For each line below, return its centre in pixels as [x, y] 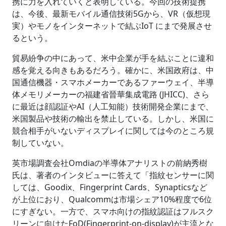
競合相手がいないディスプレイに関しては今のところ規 [113, 131]
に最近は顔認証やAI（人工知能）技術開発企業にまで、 [113, 107]
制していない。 [40, 143]
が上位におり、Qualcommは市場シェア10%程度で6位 [112, 200]
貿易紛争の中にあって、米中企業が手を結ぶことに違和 [113, 58]
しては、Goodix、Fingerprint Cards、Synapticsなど [110, 187]
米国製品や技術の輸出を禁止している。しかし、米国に [113, 119]
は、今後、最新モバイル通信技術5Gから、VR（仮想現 [111, 14]
